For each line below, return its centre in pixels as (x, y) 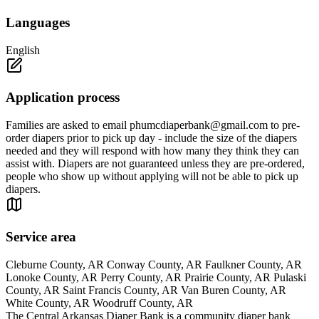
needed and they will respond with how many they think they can (152, 151)
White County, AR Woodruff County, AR (99, 303)
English (23, 50)
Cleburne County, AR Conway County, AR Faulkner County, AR (154, 264)
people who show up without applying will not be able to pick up (152, 177)
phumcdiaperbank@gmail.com (199, 125)
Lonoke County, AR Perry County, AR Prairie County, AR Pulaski (156, 277)
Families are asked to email (68, 125)
